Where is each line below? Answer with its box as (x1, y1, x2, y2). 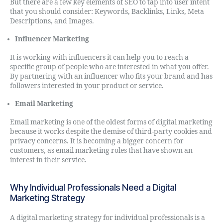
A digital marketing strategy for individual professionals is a (10, 213, 205, 222)
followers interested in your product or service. (10, 81, 164, 90)
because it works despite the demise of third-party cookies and (10, 127, 212, 136)
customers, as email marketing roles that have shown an (10, 146, 193, 155)
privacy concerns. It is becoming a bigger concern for (10, 136, 184, 145)
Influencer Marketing (15, 35, 89, 43)
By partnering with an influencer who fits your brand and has (10, 72, 213, 81)
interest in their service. (10, 155, 87, 164)
